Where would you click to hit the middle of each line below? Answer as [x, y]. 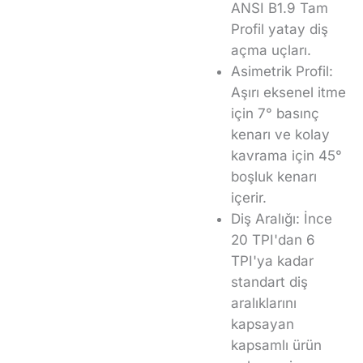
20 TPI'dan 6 [273, 239]
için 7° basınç [275, 113]
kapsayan [263, 324]
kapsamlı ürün [276, 345]
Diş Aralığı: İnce [282, 218]
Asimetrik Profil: [282, 71]
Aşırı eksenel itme [288, 92]
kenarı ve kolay [280, 134]
